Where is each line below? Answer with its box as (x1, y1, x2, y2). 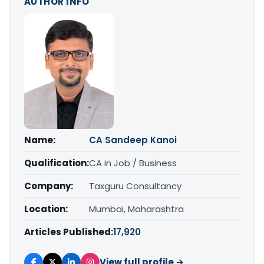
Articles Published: (24, 225, 113, 238)
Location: (24, 202, 68, 215)
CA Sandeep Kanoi (89, 133, 177, 146)
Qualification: (24, 156, 89, 169)
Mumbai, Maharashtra (89, 202, 184, 215)
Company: (24, 179, 73, 192)
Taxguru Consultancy (89, 179, 181, 192)
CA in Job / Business (89, 156, 177, 169)
